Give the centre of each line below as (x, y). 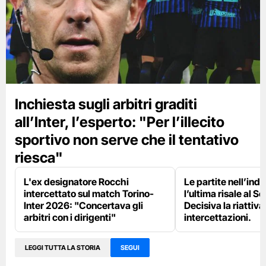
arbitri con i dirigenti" (70, 218)
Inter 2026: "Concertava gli (83, 206)
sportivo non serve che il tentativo (127, 140)
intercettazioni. (218, 218)
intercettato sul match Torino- (89, 194)
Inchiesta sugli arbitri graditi (106, 104)
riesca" (39, 158)
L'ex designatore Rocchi (76, 182)
